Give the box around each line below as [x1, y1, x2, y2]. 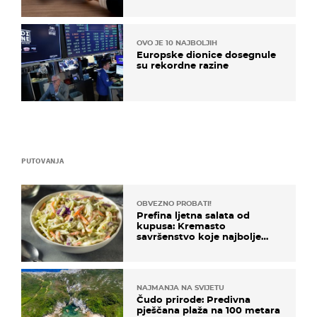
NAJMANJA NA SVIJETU [137, 283, 224, 292]
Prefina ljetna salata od [137, 209, 250, 221]
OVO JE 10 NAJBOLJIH [137, 38, 217, 47]
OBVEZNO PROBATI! [137, 198, 212, 208]
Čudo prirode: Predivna [137, 294, 250, 305]
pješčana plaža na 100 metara [137, 304, 280, 316]
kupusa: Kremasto [137, 219, 226, 231]
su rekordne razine [137, 59, 229, 71]
